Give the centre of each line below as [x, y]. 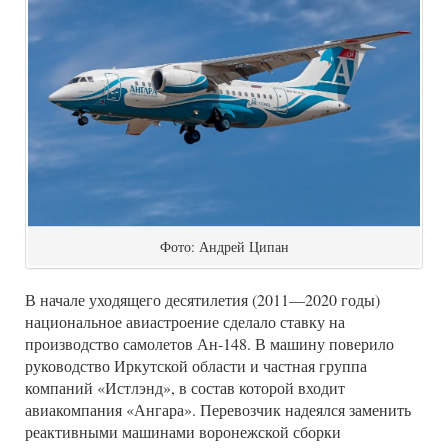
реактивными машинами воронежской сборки [183, 432]
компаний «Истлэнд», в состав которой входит [185, 388]
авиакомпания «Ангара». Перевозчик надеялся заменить [218, 410]
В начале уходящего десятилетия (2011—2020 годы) [202, 300]
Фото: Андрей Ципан [224, 247]
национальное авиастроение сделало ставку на [185, 322]
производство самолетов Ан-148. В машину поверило [209, 344]
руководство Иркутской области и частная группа [196, 366]
